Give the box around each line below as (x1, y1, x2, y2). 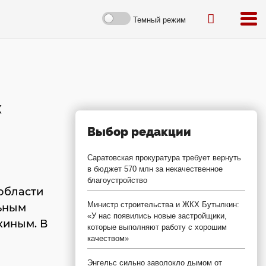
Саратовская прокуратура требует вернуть (87, 153, 241, 162)
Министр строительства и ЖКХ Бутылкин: (87, 200, 239, 209)
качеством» (87, 234, 129, 243)
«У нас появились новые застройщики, (87, 211, 227, 220)
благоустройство (87, 176, 147, 185)
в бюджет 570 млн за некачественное (87, 164, 223, 173)
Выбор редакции (87, 125, 191, 139)
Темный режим (133, 15, 186, 24)
